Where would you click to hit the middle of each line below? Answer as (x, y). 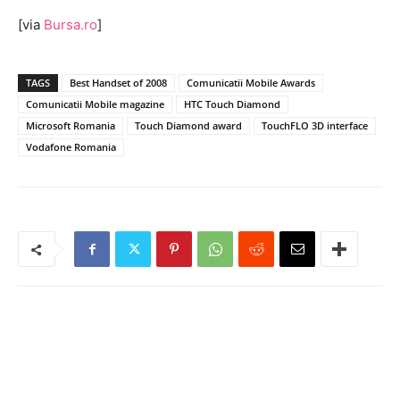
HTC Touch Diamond (232, 104)
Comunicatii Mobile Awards (251, 83)
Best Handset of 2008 (118, 83)
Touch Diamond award (188, 125)
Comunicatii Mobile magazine (95, 104)
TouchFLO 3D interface (315, 125)
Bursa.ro (71, 25)
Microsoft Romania (71, 125)
